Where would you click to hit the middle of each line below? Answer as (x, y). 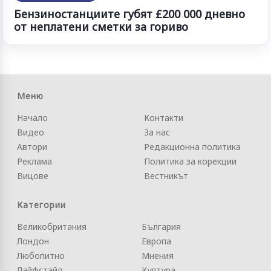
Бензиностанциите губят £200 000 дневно (129, 14)
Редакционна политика (192, 147)
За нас (157, 132)
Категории (41, 205)
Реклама (34, 162)
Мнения (158, 256)
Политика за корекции (190, 162)
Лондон (33, 241)
